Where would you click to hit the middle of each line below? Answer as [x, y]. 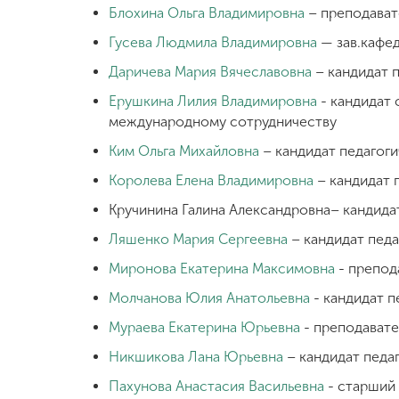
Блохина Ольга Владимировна [207, 13]
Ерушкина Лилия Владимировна [213, 101]
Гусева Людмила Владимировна [213, 42]
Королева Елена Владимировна [211, 180]
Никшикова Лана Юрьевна [196, 357]
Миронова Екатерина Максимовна [222, 269]
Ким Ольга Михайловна [184, 151]
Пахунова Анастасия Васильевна [216, 386]
